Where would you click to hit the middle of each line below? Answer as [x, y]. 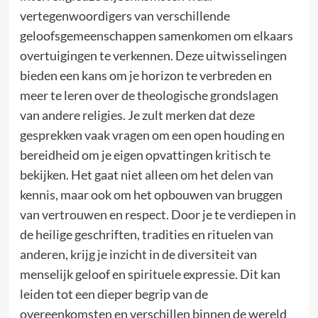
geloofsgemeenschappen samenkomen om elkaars [156, 35]
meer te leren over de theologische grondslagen [149, 95]
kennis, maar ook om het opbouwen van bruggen [151, 194]
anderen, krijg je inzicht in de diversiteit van [138, 254]
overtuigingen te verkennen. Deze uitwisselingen [153, 55]
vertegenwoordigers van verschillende [125, 16]
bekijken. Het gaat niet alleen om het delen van [146, 175]
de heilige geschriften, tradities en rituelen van [146, 234]
